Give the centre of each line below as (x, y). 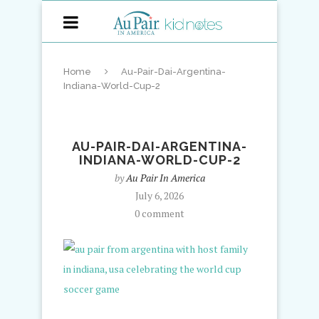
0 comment (159, 213)
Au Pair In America (165, 178)
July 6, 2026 (159, 195)
